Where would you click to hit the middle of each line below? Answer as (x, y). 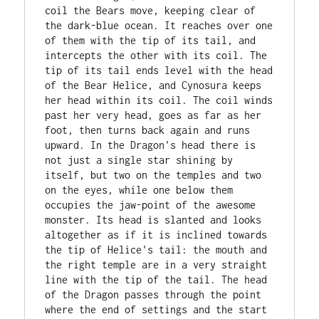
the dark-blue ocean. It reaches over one (159, 25)
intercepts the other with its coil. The (156, 55)
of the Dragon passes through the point (153, 294)
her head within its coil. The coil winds (159, 100)
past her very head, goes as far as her (153, 115)
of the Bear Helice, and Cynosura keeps (153, 85)
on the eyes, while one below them (139, 190)
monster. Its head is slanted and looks (153, 220)
